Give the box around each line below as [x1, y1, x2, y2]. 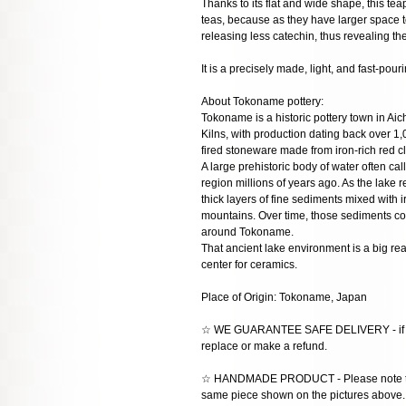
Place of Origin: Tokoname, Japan [201, 291, 367, 304]
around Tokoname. [201, 226, 294, 239]
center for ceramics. [201, 258, 297, 272]
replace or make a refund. [201, 340, 327, 353]
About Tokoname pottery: [201, 95, 324, 109]
